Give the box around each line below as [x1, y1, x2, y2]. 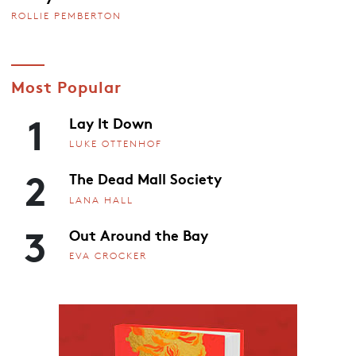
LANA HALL [69, 193, 133, 206]
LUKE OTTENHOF [69, 137, 162, 150]
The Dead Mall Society [69, 168, 222, 189]
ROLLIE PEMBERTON [10, 10, 122, 22]
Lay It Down [69, 111, 153, 133]
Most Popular [10, 74, 122, 97]
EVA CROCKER [69, 250, 147, 262]
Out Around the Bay [69, 223, 208, 245]
